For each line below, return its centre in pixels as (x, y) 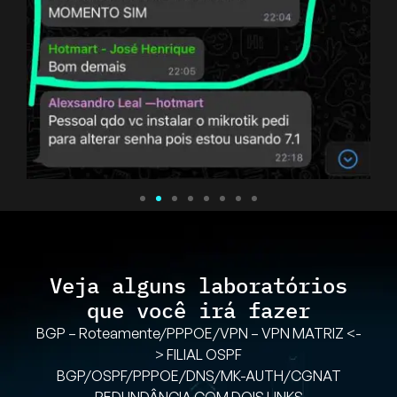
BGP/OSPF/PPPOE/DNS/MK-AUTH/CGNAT (198, 376)
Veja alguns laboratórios (198, 286)
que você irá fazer (198, 311)
